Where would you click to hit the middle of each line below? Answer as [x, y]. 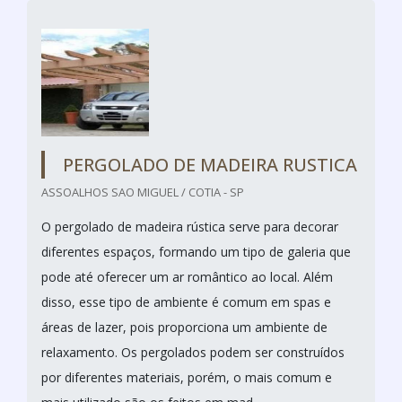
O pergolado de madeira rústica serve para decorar [190, 226]
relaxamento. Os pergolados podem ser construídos [193, 352]
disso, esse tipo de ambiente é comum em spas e [186, 301]
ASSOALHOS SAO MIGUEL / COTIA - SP [143, 192]
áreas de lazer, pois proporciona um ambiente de [184, 327]
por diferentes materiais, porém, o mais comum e [187, 377]
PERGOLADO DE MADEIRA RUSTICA [210, 164]
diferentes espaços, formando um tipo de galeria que [196, 251]
